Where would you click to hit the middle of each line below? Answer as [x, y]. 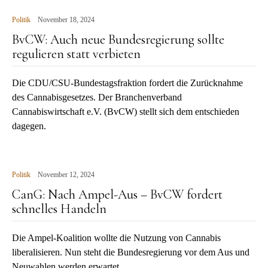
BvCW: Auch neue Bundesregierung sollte [118, 39]
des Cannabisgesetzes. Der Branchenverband [97, 97]
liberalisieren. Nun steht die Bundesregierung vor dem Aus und [131, 252]
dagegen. [29, 126]
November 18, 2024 [66, 20]
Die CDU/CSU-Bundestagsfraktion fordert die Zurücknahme [127, 83]
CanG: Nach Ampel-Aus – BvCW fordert [117, 194]
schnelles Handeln [59, 209]
